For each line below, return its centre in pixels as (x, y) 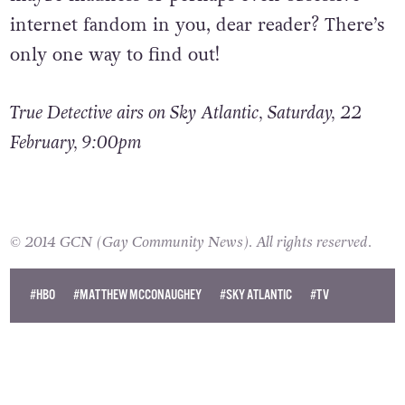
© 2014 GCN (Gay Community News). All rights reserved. (190, 242)
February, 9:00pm (75, 142)
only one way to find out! (114, 56)
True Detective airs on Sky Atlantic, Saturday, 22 (185, 113)
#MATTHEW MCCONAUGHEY (138, 296)
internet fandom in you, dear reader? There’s (197, 26)
